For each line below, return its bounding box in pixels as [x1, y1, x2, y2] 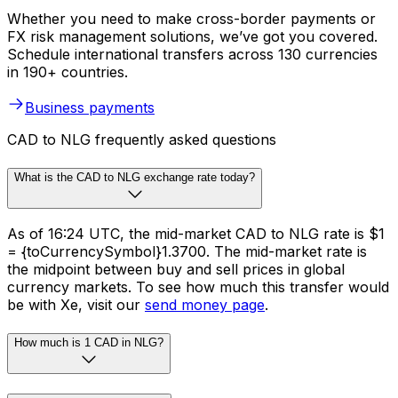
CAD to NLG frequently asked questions [7, 130, 276, 148]
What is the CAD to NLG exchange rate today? [14, 170, 255, 184]
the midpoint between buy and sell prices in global [7, 260, 345, 279]
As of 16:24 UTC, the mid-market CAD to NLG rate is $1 [7, 225, 385, 243]
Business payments [25, 98, 155, 116]
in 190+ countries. [7, 62, 128, 81]
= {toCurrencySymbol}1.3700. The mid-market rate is [7, 243, 367, 261]
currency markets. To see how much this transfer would [7, 278, 389, 297]
